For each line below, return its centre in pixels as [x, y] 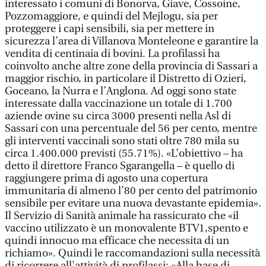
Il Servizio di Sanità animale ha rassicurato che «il [122, 216]
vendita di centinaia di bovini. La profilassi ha [112, 54]
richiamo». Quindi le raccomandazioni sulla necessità [132, 253]
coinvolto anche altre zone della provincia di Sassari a [131, 66]
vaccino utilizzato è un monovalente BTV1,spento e [126, 228]
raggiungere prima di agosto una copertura [106, 178]
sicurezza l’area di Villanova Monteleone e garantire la [132, 41]
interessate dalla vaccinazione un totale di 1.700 [118, 104]
